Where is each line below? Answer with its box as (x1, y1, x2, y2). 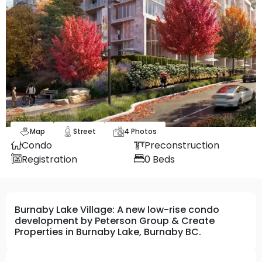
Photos (129, 126, 157, 136)
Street (73, 126, 96, 136)
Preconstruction (144, 138, 220, 152)
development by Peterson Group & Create (15, 213, 215, 227)
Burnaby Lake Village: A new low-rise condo (15, 202, 219, 216)
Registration (21, 152, 77, 166)
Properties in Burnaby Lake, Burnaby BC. (15, 225, 201, 239)
